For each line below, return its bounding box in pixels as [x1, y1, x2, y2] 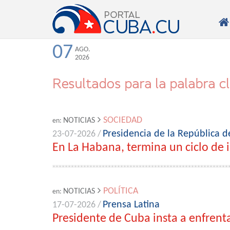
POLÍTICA [103, 186, 138, 196]
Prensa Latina [103, 200, 160, 210]
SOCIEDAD [103, 116, 142, 125]
